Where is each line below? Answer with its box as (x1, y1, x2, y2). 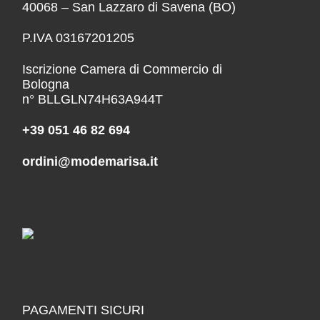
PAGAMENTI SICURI (21, 302, 144, 318)
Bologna (21, 76, 69, 91)
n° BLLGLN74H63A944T (21, 91, 163, 106)
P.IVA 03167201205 (21, 31, 134, 46)
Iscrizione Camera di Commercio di (21, 61, 222, 76)
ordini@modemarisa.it (21, 154, 158, 169)
